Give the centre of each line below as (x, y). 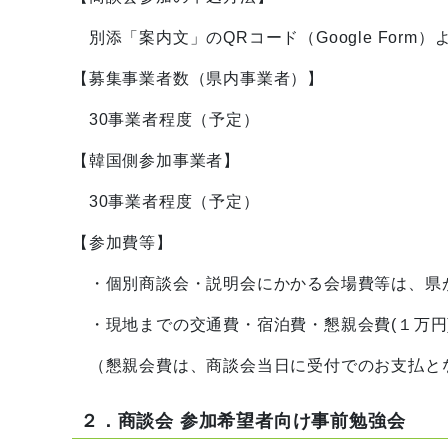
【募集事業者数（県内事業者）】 (198, 78)
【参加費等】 (122, 242)
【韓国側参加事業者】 (156, 160)
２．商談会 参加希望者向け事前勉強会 (243, 421)
